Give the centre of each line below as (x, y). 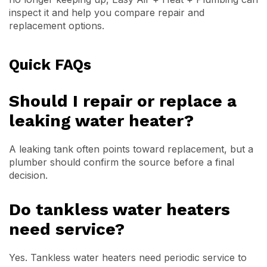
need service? (67, 229)
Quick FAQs (50, 65)
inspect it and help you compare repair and (107, 13)
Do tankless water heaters (119, 209)
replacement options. (57, 26)
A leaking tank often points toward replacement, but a (131, 149)
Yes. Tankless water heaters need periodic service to (128, 257)
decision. (28, 175)
